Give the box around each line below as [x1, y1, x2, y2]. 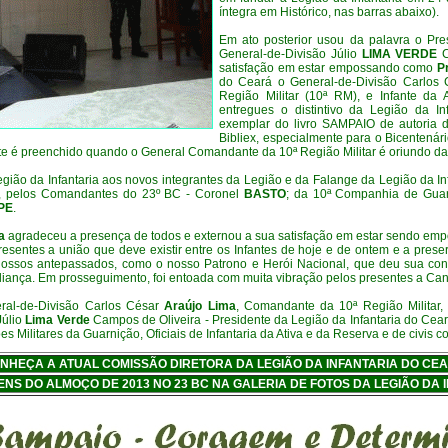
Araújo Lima [164, 299, 236, 313]
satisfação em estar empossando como [219, 61, 437, 75]
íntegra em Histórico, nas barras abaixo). [219, 5, 439, 19]
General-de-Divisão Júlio [219, 47, 362, 61]
